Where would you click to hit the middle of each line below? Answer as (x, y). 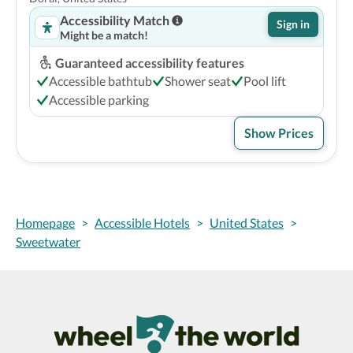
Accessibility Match (115, 20)
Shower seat (198, 81)
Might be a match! (104, 35)
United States (247, 223)
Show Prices (279, 133)
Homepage (45, 223)
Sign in (293, 24)
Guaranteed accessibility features (150, 63)
